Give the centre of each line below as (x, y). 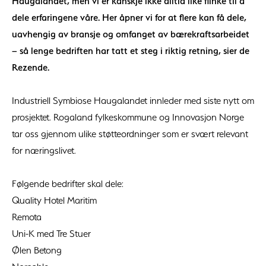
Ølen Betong (37, 250)
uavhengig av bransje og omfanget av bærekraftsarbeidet (131, 34)
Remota (27, 217)
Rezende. (31, 67)
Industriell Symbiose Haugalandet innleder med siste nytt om (133, 101)
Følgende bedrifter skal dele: (68, 184)
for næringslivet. (44, 151)
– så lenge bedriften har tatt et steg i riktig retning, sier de (131, 51)
